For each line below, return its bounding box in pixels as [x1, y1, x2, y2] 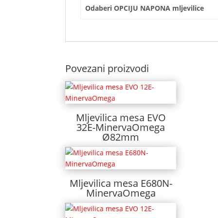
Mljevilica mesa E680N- [69, 176, 172, 190]
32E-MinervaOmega [76, 120, 165, 134]
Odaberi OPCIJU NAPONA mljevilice [85, 3, 204, 13]
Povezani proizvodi [65, 61, 149, 75]
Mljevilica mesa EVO [75, 110, 166, 124]
